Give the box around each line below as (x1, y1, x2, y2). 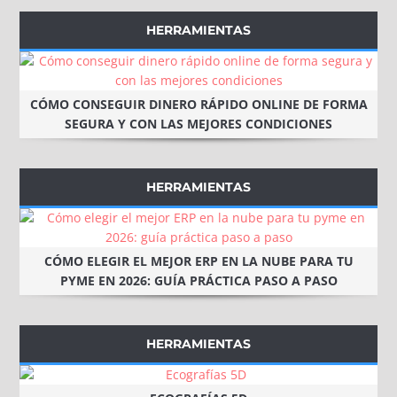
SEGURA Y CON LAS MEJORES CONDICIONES (65, 115, 332, 132)
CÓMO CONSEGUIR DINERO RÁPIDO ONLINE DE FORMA (29, 96, 368, 113)
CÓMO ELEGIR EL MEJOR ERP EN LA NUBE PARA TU (43, 253, 354, 269)
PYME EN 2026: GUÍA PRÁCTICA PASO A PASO (59, 272, 338, 289)
